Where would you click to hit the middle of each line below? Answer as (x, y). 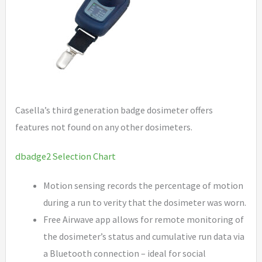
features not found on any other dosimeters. (104, 127)
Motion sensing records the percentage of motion (144, 186)
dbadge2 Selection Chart (66, 156)
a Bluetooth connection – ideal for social (125, 254)
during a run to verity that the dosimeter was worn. (145, 203)
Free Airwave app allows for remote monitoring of (144, 220)
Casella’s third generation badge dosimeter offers (114, 110)
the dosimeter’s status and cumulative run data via (144, 237)
